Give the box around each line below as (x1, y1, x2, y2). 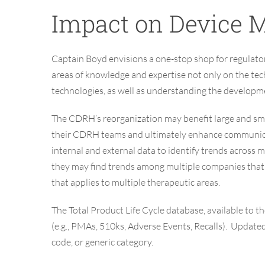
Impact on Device (51, 8, 248, 40)
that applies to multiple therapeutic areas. (51, 176, 220, 189)
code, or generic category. (51, 236, 153, 248)
